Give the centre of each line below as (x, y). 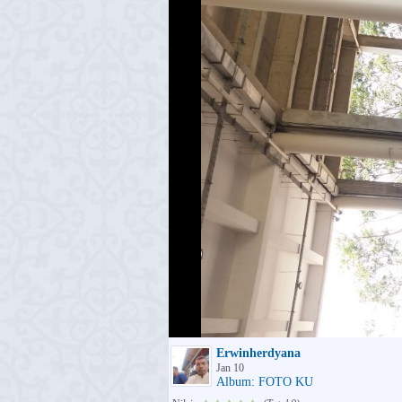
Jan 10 (230, 368)
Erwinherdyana (258, 353)
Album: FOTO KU (265, 382)
